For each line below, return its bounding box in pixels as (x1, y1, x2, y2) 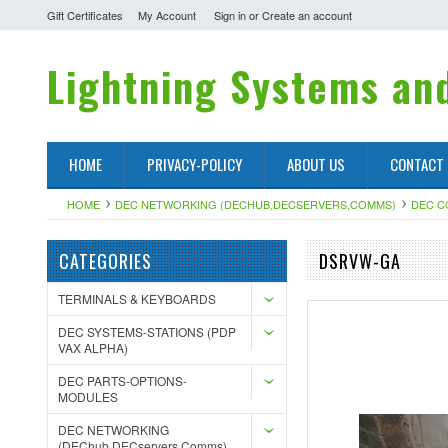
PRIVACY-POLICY (147, 153, 242, 175)
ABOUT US (287, 153, 345, 175)
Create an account (262, 7, 352, 23)
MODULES (58, 388, 118, 405)
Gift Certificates (47, 7, 123, 23)
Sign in (214, 7, 246, 23)
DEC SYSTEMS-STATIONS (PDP (58, 323, 236, 340)
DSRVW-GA (319, 248, 401, 274)
